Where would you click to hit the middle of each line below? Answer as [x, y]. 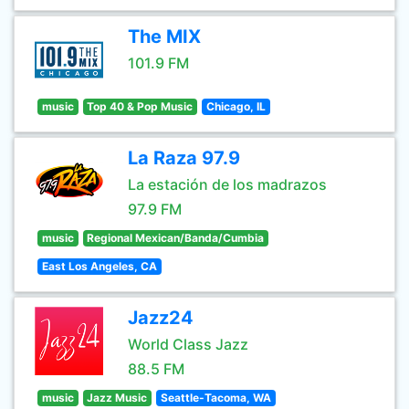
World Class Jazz [188, 344]
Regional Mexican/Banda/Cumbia [176, 238]
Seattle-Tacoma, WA [215, 398]
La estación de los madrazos [227, 184]
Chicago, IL [236, 106]
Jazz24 [161, 318]
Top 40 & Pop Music [140, 106]
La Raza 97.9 [184, 158]
